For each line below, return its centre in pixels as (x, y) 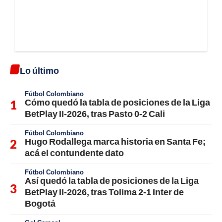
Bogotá (40, 203)
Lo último (39, 71)
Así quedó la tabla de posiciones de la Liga (112, 181)
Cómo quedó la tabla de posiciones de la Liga (117, 102)
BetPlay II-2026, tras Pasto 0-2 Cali (95, 114)
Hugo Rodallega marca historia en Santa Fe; (115, 141)
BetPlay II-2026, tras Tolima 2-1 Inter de (104, 192)
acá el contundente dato (74, 153)
